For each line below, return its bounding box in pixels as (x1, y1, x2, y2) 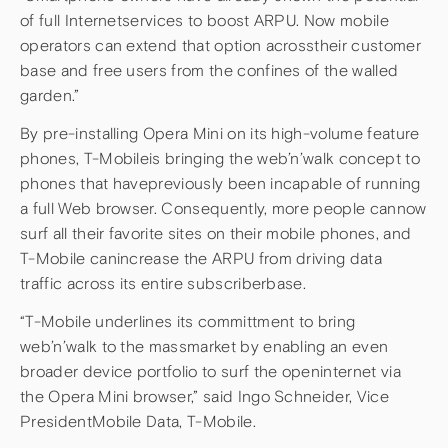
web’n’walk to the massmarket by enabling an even (20, 336, 389, 356)
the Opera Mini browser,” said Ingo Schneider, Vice (20, 386, 389, 406)
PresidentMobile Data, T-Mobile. (20, 411, 256, 431)
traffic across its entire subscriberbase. (20, 273, 307, 293)
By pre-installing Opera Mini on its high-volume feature (20, 123, 420, 143)
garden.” (20, 86, 80, 106)
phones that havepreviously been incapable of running (20, 173, 421, 193)
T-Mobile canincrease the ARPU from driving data (20, 248, 383, 268)
